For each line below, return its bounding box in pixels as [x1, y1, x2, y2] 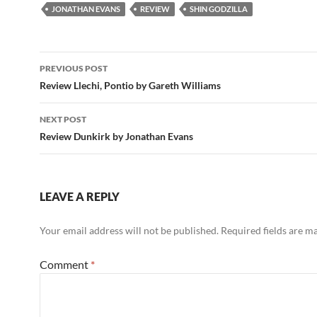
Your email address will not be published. [40, 224, 219, 237]
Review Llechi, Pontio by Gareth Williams [40, 79, 221, 92]
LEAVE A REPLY [40, 190, 120, 204]
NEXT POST [40, 114, 86, 125]
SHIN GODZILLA [190, 4, 248, 14]
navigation [39, 76, 127, 100]
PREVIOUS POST [40, 63, 108, 74]
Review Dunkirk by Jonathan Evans [40, 130, 193, 143]
